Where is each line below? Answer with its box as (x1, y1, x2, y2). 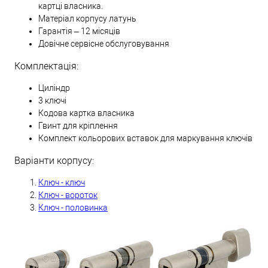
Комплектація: (14, 60, 78, 72)
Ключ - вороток (38, 190, 98, 200)
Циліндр (38, 83, 70, 93)
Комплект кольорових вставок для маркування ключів (38, 133, 252, 144)
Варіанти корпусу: (14, 155, 94, 167)
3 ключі (38, 96, 66, 106)
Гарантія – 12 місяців (38, 26, 120, 36)
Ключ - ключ (38, 178, 85, 188)
